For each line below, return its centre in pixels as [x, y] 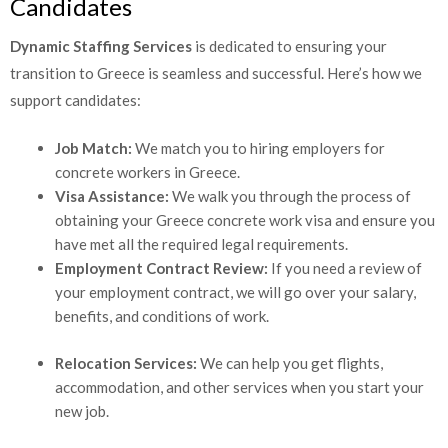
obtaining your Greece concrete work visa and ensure [231, 214]
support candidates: [75, 93]
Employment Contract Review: [163, 262]
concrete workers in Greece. [147, 166]
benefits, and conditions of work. [162, 310]
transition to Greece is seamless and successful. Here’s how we [216, 66]
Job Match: [93, 142]
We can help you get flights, [290, 356]
